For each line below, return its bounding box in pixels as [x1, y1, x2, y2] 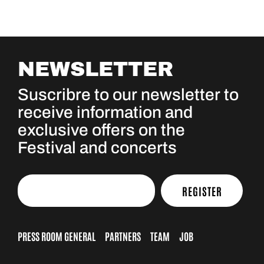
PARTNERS [105, 229, 141, 242]
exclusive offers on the [18, 121, 185, 139]
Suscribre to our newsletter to [18, 85, 239, 104]
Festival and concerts [18, 138, 177, 157]
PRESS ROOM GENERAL [18, 229, 95, 242]
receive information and [18, 103, 193, 121]
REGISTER [181, 183, 222, 198]
